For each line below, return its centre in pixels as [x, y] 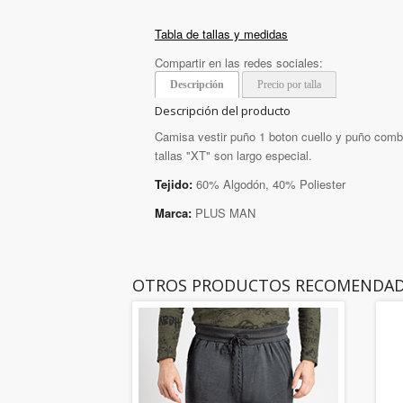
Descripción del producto [223, 111]
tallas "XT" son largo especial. [233, 156]
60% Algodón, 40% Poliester [269, 184]
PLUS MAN [224, 213]
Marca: [173, 213]
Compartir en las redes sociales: [239, 63]
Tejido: [174, 184]
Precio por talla [289, 85]
